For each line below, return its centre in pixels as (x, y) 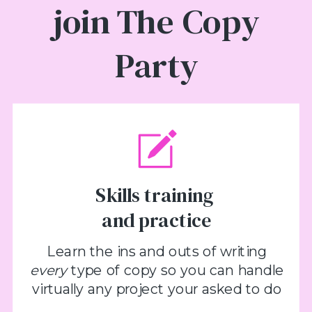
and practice (157, 220)
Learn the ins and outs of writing (157, 251)
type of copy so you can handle (175, 270)
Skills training (157, 195)
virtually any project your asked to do (157, 288)
